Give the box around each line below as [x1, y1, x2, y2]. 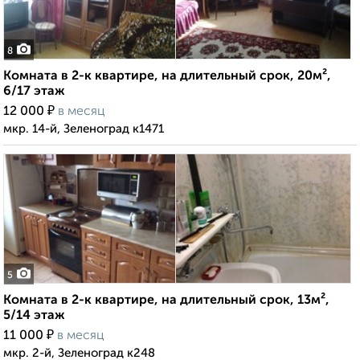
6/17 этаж [3, 85, 65, 99]
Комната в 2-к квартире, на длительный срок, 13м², [3, 294, 329, 308]
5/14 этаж [3, 309, 65, 323]
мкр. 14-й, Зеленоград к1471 [3, 123, 164, 136]
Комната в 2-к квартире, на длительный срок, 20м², [3, 70, 331, 84]
